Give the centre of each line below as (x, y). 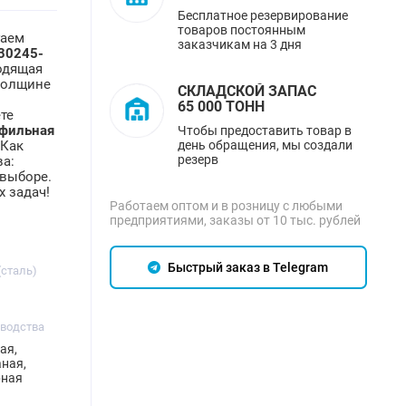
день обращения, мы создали (265, 145)
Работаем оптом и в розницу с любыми (226, 206)
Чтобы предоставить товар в (264, 131)
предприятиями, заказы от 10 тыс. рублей (235, 221)
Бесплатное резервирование (262, 16)
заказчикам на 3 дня (239, 45)
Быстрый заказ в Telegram (247, 268)
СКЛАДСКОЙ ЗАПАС (246, 92)
